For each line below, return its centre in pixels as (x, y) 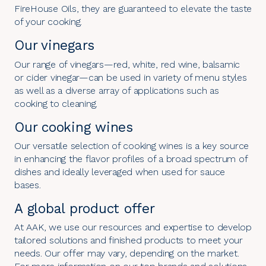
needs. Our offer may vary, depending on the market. (127, 253)
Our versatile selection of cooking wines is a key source (132, 145)
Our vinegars (54, 46)
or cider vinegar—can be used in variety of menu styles (131, 77)
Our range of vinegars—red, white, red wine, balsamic (127, 64)
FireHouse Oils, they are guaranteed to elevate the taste (133, 9)
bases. (28, 185)
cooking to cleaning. (56, 103)
